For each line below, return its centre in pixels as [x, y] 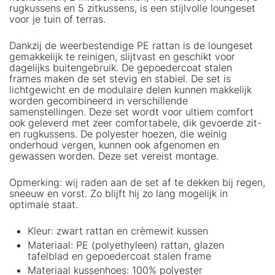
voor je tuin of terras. [57, 19]
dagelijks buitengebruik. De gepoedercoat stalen [121, 67]
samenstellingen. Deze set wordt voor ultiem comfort [131, 111]
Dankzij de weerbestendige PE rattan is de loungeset [131, 45]
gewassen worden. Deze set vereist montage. [114, 156]
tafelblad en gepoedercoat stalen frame [119, 256]
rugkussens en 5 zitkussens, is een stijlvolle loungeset [132, 8]
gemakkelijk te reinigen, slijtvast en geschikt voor [122, 56]
